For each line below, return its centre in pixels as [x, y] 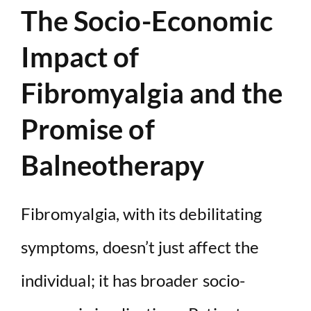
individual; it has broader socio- [133, 280]
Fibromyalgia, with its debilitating [142, 213]
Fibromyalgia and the [152, 93]
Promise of [88, 129]
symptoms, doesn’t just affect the [140, 246]
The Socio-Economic [147, 20]
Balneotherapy [112, 165]
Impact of [80, 57]
